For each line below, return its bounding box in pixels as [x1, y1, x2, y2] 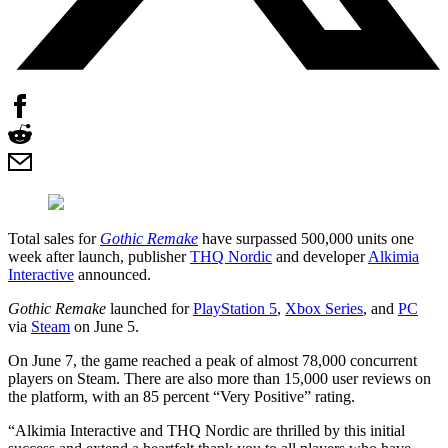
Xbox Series [285, 299, 363, 317]
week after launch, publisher [8, 247, 190, 265]
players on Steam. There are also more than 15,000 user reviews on [8, 369, 431, 387]
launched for [106, 299, 193, 317]
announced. [74, 265, 151, 283]
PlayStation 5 [193, 299, 277, 317]
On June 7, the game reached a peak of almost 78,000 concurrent [8, 351, 417, 369]
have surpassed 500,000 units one [198, 229, 414, 247]
